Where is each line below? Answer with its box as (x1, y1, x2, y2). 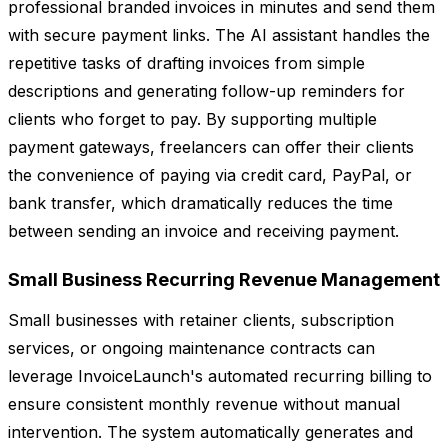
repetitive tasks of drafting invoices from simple (8, 53, 365, 74)
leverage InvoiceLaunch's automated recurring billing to (8, 366, 432, 387)
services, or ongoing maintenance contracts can (8, 338, 375, 359)
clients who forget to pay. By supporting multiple (8, 109, 377, 130)
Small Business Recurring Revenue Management (8, 269, 440, 291)
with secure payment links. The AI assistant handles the (8, 25, 430, 46)
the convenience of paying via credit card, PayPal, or (8, 165, 412, 186)
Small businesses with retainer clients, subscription (8, 310, 394, 331)
